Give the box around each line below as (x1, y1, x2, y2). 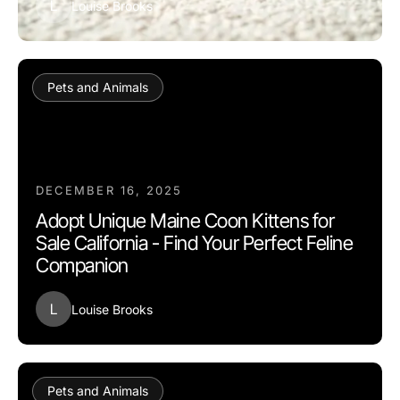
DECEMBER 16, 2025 (36, 183, 183, 197)
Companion (36, 254, 129, 277)
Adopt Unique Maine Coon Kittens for (36, 209, 335, 232)
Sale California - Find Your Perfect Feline (36, 231, 354, 254)
